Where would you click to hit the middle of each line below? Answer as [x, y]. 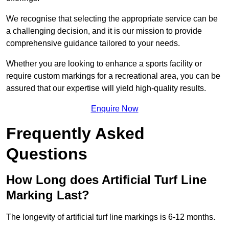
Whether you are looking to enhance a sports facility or [104, 64]
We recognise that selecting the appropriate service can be [112, 19]
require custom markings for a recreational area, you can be [113, 76]
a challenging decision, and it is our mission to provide [104, 31]
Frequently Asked [75, 134]
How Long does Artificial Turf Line [106, 180]
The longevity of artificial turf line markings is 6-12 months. [111, 217]
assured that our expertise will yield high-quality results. [106, 88]
